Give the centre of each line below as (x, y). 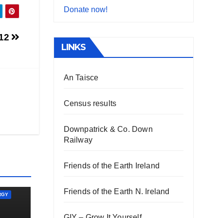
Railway (78, 140)
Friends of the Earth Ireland (112, 166)
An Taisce (81, 78)
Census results (90, 104)
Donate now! (85, 10)
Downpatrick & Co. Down (108, 129)
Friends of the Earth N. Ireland (117, 192)
